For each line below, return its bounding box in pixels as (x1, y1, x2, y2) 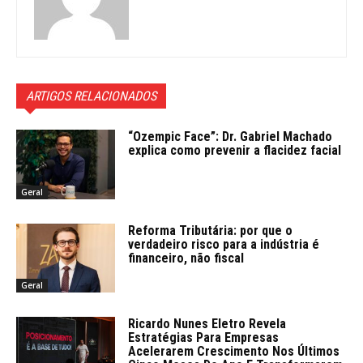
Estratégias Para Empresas (128, 330, 280, 346)
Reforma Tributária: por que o (128, 222, 293, 238)
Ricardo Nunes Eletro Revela (128, 316, 287, 332)
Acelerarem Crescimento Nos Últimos (128, 344, 340, 360)
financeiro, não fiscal (128, 250, 245, 266)
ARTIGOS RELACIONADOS (26, 88, 156, 105)
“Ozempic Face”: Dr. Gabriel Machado (128, 129, 333, 145)
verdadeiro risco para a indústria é (128, 236, 320, 252)
